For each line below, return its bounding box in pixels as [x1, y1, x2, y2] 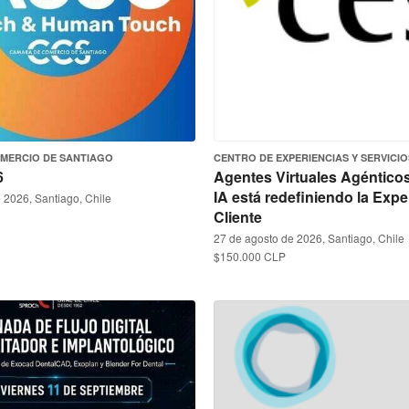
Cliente [214, 206, 262, 227]
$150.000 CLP [214, 248, 286, 264]
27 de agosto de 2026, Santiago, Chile [214, 230, 404, 246]
